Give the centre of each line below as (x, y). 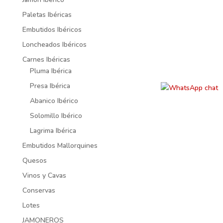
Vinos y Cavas (44, 175)
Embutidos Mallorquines (60, 145)
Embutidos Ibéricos (52, 29)
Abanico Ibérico (54, 101)
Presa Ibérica (50, 86)
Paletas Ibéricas (47, 14)
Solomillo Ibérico (56, 115)
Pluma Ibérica (51, 71)
